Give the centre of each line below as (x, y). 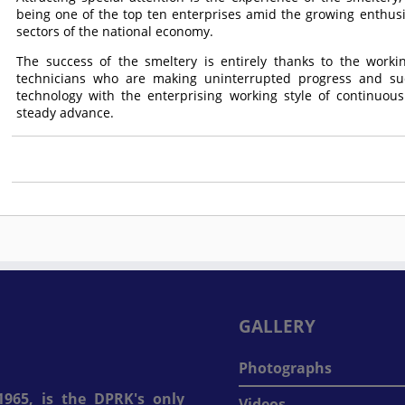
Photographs (285, 368)
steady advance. (67, 113)
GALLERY (277, 326)
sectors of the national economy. (115, 31)
